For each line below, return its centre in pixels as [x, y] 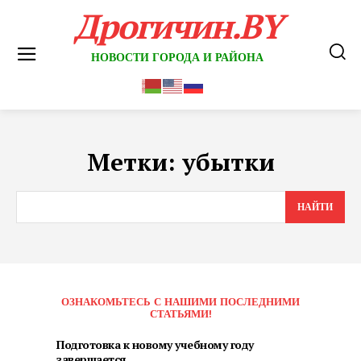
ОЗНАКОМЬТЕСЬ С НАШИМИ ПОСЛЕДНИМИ [180, 302]
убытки [228, 162]
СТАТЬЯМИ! [180, 314]
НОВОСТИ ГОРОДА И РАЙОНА [177, 57]
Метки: [134, 162]
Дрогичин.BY [177, 26]
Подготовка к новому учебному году [155, 345]
